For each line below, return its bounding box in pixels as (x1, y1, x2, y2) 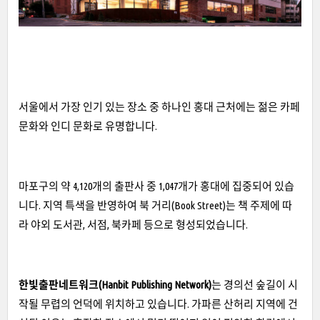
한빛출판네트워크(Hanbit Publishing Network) (19, 278, 211, 291)
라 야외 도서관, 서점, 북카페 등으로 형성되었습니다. (19, 218, 250, 231)
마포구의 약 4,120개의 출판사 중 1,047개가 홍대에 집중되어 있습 (19, 179, 294, 192)
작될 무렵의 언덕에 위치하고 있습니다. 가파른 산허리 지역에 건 (19, 297, 298, 310)
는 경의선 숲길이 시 (211, 278, 298, 291)
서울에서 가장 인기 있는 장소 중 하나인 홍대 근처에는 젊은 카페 (19, 100, 300, 113)
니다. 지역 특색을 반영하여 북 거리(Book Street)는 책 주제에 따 (19, 199, 292, 211)
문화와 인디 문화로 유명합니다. (19, 119, 157, 132)
